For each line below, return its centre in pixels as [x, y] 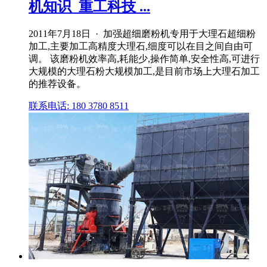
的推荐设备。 [57, 83]
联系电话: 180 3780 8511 [79, 105]
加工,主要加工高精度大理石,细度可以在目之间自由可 [141, 46]
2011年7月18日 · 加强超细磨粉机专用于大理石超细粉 [142, 33]
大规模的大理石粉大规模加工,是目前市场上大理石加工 [144, 71]
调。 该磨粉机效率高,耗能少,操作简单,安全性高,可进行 [144, 58]
